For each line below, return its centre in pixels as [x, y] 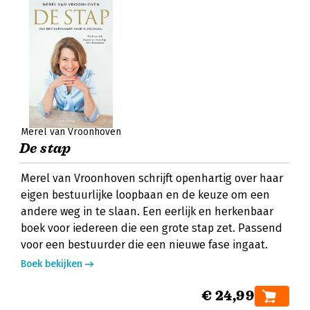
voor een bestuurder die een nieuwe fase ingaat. [144, 245]
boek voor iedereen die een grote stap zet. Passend [152, 228]
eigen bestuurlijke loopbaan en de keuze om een [145, 195]
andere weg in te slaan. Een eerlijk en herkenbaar [147, 211]
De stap [45, 148]
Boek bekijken [52, 264]
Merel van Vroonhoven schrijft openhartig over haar [152, 178]
